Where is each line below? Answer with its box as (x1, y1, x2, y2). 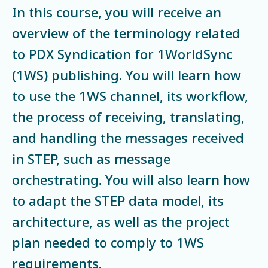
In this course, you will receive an (12, 2, 221, 21)
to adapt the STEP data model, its (12, 191, 224, 209)
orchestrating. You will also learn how (12, 170, 250, 188)
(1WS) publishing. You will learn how (12, 65, 241, 84)
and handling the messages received (12, 128, 244, 147)
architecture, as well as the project (12, 212, 230, 230)
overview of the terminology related (12, 23, 240, 42)
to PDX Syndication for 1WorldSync (12, 44, 232, 63)
